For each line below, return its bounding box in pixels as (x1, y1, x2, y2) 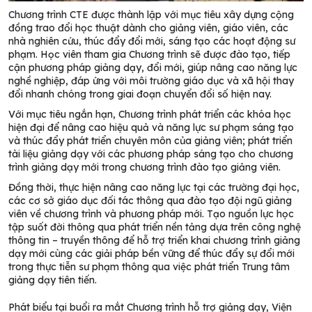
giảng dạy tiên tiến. (8, 273, 97, 286)
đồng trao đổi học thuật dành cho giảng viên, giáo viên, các (8, 21, 288, 34)
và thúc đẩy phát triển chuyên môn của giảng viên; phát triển (8, 134, 292, 147)
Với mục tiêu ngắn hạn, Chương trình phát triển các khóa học (8, 107, 291, 120)
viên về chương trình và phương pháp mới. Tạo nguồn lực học (8, 207, 294, 220)
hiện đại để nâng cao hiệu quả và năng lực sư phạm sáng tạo (8, 120, 294, 134)
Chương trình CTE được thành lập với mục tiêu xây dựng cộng (8, 8, 294, 21)
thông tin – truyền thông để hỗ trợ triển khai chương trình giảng (8, 233, 300, 247)
